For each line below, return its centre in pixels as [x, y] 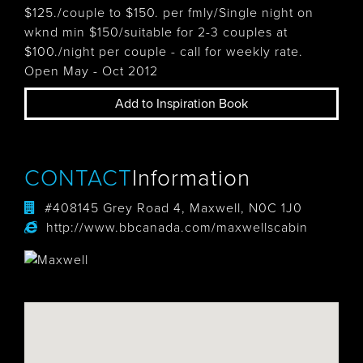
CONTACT [78, 178]
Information [191, 178]
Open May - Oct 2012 [91, 71]
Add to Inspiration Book [181, 104]
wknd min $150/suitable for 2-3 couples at [156, 32]
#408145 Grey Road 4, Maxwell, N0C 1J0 [173, 208]
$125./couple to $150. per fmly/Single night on [169, 13]
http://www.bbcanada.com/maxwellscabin [177, 228]
